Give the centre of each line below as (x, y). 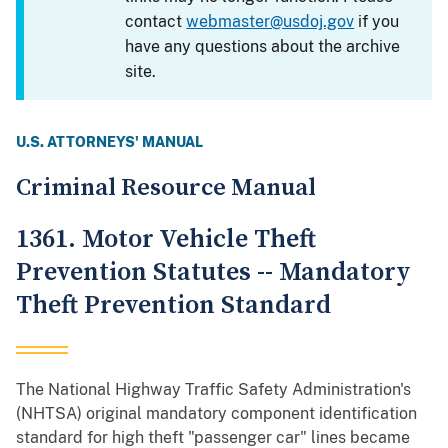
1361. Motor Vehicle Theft (166, 240)
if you (377, 22)
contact (156, 22)
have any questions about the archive (263, 47)
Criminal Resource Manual (166, 188)
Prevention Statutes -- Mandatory (213, 273)
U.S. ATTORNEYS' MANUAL (109, 142)
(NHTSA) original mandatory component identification (216, 414)
